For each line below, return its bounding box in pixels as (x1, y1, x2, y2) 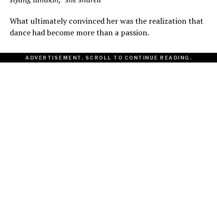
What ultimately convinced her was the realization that (10, 15, 203, 27)
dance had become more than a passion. (10, 27, 149, 38)
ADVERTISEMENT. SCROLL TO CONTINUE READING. (25, 55, 192, 61)
